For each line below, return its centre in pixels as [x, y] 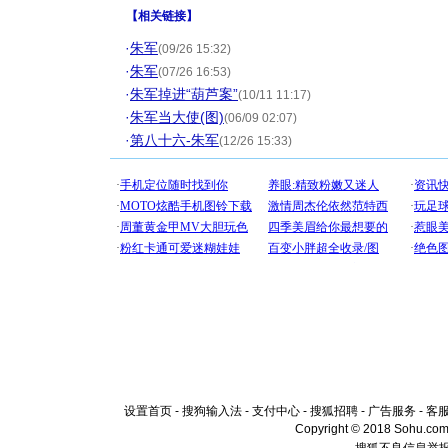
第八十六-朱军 [174, 140]
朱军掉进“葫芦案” [184, 94]
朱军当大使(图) [177, 117]
